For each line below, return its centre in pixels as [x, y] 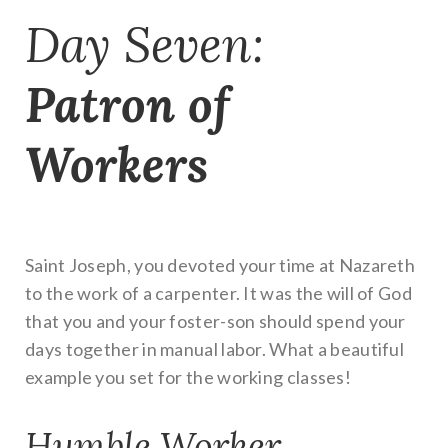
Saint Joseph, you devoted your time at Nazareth [220, 264]
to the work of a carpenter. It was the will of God [218, 292]
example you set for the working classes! [188, 376]
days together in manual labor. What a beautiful [215, 348]
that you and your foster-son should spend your [215, 320]
